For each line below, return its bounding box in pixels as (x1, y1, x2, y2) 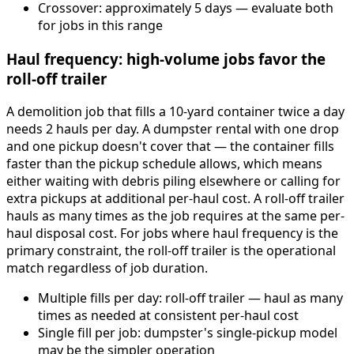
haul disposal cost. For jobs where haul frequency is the (6, 224, 338, 243)
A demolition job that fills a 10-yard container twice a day (6, 103, 345, 121)
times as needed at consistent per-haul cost (38, 307, 299, 325)
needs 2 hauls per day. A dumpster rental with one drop (6, 120, 339, 138)
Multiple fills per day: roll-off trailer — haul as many (38, 289, 343, 307)
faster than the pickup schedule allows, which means (6, 155, 322, 173)
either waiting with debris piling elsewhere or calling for (6, 172, 341, 190)
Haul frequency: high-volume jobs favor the (6, 48, 326, 69)
